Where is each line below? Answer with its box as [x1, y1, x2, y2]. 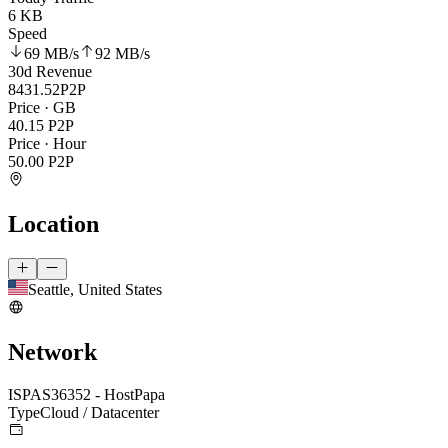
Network [8, 339, 97, 366]
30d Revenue [8, 63, 92, 81]
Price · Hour [8, 135, 86, 153]
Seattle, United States [28, 281, 162, 299]
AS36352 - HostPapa [30, 385, 165, 403]
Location [8, 210, 99, 237]
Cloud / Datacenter [40, 403, 159, 421]
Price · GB [8, 99, 76, 117]
